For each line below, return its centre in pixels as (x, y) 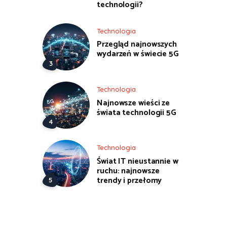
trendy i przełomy (129, 181)
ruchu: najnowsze (128, 171)
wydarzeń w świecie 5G (138, 54)
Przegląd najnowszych (137, 45)
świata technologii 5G (137, 112)
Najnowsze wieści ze (134, 103)
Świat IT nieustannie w (138, 162)
